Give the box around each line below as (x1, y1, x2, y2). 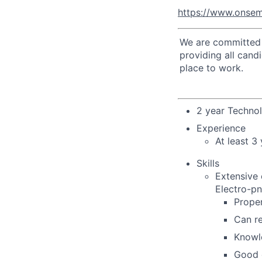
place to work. (180, 61, 243, 74)
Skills (196, 157, 219, 169)
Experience (196, 122, 246, 134)
